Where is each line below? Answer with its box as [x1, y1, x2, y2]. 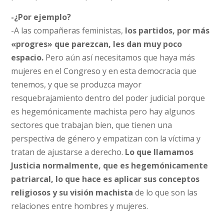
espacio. [11, 51, 44, 63]
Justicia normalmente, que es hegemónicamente [11, 159, 208, 171]
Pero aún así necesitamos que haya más [43, 51, 195, 63]
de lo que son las [133, 186, 198, 198]
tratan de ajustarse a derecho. [11, 146, 125, 157]
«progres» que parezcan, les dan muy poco [11, 38, 182, 49]
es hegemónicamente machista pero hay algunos [11, 105, 195, 117]
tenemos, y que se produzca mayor [11, 78, 142, 90]
